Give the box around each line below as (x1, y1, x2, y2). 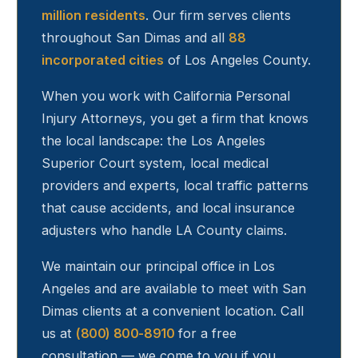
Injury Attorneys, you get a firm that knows (42, 110, 308, 127)
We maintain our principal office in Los (42, 258, 275, 275)
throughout (42, 30, 116, 46)
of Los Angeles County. (168, 52, 311, 69)
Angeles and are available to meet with (42, 280, 282, 297)
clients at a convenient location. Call (78, 303, 304, 320)
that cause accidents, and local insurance (42, 200, 295, 217)
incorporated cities (42, 52, 164, 69)
